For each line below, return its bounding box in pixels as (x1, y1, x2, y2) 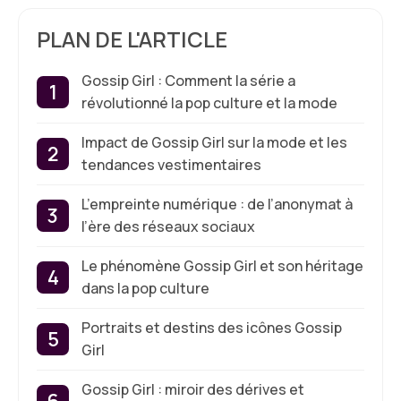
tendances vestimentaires (81, 155, 261, 175)
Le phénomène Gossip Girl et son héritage (81, 256, 363, 276)
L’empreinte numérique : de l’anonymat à (81, 194, 353, 214)
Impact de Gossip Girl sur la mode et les (81, 132, 347, 152)
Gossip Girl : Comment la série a (81, 71, 295, 90)
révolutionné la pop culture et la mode (81, 93, 337, 113)
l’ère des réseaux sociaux (81, 217, 255, 236)
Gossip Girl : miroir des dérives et (81, 380, 304, 399)
